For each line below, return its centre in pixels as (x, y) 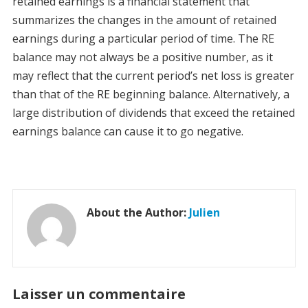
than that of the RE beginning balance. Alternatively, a (151, 95)
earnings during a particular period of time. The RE (143, 39)
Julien (204, 213)
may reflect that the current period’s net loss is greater (153, 76)
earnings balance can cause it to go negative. (128, 132)
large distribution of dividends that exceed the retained (153, 113)
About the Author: (137, 213)
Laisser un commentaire (99, 294)
